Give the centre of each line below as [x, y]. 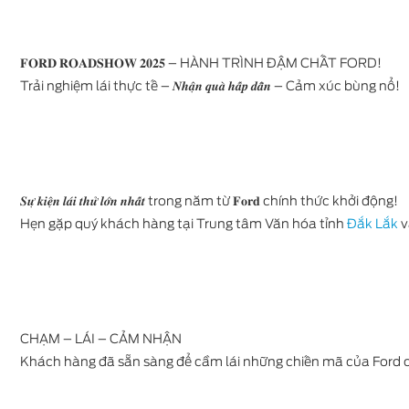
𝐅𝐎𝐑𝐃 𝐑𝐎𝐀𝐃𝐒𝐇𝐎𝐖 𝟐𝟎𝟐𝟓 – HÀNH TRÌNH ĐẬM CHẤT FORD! [201, 63]
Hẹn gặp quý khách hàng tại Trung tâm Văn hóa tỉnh [182, 224]
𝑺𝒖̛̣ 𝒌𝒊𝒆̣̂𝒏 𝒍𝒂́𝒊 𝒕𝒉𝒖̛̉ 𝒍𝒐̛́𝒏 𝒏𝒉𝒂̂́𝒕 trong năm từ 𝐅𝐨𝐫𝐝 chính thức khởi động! [209, 201]
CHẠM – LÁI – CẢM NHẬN [101, 339]
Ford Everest [184, 93]
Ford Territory [184, 282]
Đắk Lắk [371, 224]
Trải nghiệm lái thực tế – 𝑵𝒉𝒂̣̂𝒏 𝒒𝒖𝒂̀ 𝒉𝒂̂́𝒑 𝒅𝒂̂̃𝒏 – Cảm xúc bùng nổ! [210, 86]
